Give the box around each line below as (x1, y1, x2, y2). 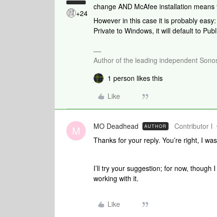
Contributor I (174, 121, 213, 131)
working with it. (93, 173, 139, 183)
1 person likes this (108, 73, 163, 83)
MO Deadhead (93, 121, 139, 131)
